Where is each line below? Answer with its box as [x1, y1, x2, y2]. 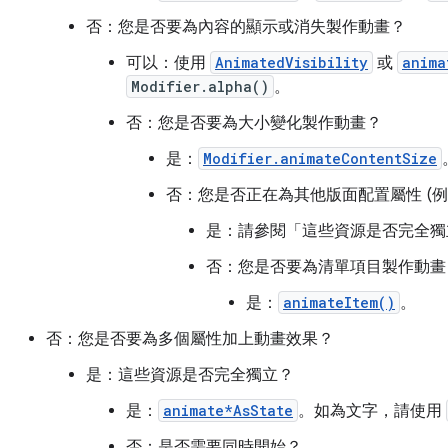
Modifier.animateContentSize [203, 149, 437, 169]
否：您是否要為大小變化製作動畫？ [126, 113, 382, 134]
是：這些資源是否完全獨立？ [86, 365, 294, 386]
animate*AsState [163, 401, 293, 421]
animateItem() [283, 293, 395, 313]
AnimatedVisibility [215, 53, 368, 73]
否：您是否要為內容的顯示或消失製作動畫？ [86, 17, 406, 38]
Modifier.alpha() [131, 77, 269, 97]
